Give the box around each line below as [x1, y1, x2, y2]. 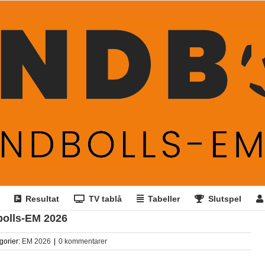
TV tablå [88, 194, 122, 203]
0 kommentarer [59, 237, 107, 245]
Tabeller [147, 194, 180, 203]
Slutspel [208, 194, 241, 203]
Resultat [25, 194, 59, 203]
